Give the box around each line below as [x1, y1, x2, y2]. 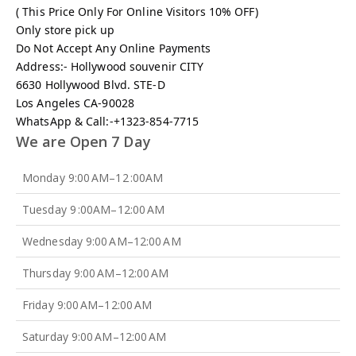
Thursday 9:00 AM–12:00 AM [22, 265, 169, 281]
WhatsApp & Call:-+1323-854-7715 [16, 113, 199, 129]
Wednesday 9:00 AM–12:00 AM [22, 233, 181, 249]
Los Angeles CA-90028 [16, 95, 134, 110]
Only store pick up [16, 21, 114, 37]
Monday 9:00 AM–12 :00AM [22, 169, 164, 185]
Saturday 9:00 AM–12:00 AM [22, 328, 167, 344]
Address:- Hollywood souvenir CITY [16, 58, 204, 74]
